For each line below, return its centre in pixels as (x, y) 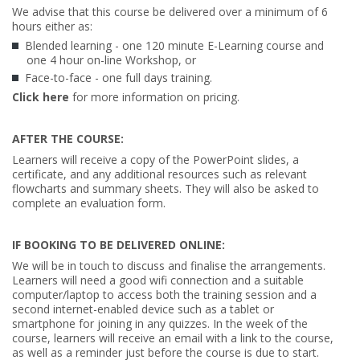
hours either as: (52, 26)
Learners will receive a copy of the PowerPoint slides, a (155, 159)
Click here (42, 96)
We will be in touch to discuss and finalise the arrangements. (169, 265)
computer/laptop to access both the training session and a (164, 294)
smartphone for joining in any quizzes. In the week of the (160, 323)
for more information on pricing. (156, 96)
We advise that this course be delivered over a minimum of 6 (170, 11)
